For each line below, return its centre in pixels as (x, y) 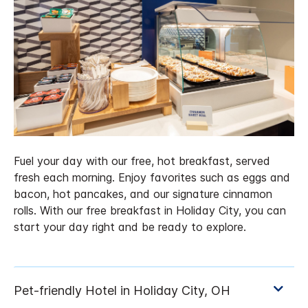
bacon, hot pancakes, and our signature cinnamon (143, 194)
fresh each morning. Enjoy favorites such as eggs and (152, 178)
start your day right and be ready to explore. (130, 227)
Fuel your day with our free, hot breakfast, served (142, 161)
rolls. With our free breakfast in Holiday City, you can (150, 211)
